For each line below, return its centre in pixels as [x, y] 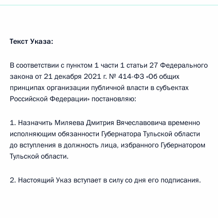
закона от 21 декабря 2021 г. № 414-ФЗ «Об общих [95, 76]
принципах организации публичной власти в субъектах [99, 88]
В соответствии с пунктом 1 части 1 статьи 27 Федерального [109, 65]
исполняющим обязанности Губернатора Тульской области [105, 134]
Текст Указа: [31, 41]
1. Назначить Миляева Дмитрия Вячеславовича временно [105, 123]
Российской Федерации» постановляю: [73, 99]
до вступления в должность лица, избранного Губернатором [108, 145]
